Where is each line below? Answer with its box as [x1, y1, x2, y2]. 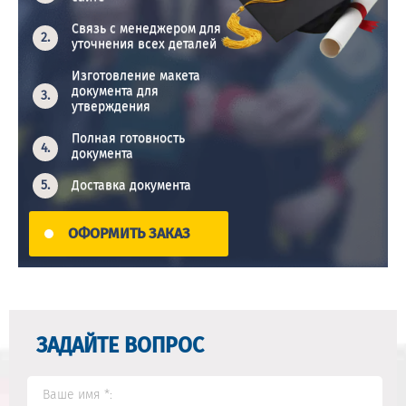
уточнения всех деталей [72, 35, 217, 52]
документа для [72, 83, 159, 100]
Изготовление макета [72, 68, 201, 84]
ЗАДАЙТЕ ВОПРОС [35, 332, 204, 358]
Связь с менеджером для [72, 20, 222, 36]
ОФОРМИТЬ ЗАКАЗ [67, 225, 190, 242]
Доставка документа [72, 178, 192, 194]
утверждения [72, 99, 151, 115]
